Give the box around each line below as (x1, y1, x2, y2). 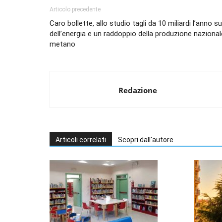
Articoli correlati (55, 136, 106, 144)
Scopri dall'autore (118, 136, 173, 144)
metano (50, 40, 75, 49)
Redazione (118, 85, 157, 96)
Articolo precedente (50, 6, 101, 13)
